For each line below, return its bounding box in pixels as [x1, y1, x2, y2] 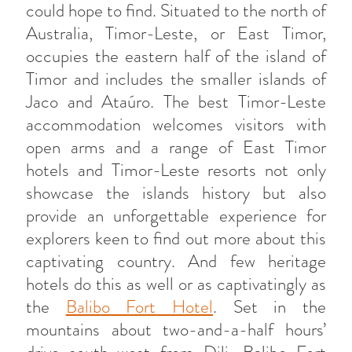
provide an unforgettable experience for [26, 203, 326, 229]
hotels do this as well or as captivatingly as [26, 271, 326, 297]
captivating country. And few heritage [26, 248, 326, 274]
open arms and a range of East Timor [26, 134, 326, 160]
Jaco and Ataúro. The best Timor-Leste [26, 89, 326, 115]
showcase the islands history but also [26, 180, 326, 206]
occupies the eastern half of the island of [26, 43, 326, 69]
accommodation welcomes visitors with [26, 112, 326, 137]
